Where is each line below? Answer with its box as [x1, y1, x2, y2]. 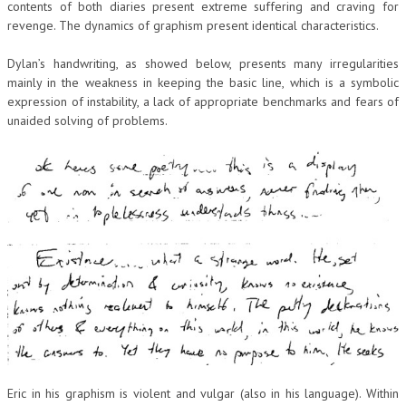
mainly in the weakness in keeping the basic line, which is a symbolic [7, 73, 399, 91]
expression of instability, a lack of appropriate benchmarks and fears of [7, 92, 399, 110]
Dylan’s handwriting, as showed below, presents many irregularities [7, 54, 399, 72]
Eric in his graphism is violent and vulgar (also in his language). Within [7, 384, 399, 401]
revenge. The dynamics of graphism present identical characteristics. [7, 16, 379, 34]
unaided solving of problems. [7, 111, 168, 129]
